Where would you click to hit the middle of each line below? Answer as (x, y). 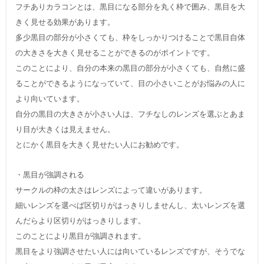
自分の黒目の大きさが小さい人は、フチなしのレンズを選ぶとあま (131, 114)
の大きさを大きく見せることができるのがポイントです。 (115, 53)
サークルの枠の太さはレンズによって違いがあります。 (111, 190)
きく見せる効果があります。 (65, 22)
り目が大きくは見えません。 (65, 130)
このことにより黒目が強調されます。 (81, 236)
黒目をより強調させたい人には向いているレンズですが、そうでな (131, 252)
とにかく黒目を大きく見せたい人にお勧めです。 (100, 145)
